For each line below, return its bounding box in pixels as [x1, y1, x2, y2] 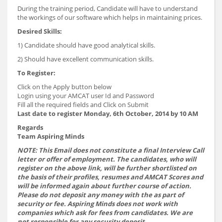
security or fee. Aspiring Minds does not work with [17, 199, 178, 209]
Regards [17, 123, 43, 132]
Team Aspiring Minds [17, 132, 84, 141]
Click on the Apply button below [17, 82, 111, 92]
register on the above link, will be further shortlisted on [17, 164, 197, 173]
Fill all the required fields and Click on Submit [17, 100, 149, 110]
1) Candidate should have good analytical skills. [17, 41, 155, 50]
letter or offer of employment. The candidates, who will [17, 155, 196, 164]
